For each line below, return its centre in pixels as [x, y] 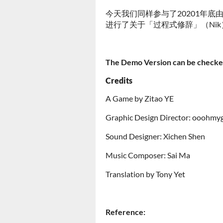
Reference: [125, 212]
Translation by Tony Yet [145, 174]
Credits [119, 80]
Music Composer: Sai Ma [148, 155]
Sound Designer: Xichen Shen [155, 136]
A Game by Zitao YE [140, 98]
